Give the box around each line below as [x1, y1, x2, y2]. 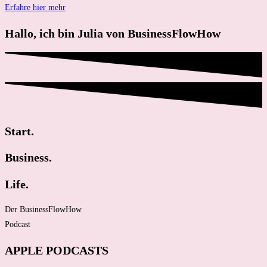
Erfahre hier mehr [5, 3, 66, 13]
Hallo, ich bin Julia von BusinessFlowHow [5, 26, 221, 40]
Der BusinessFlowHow [5, 205, 82, 215]
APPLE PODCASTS [5, 243, 108, 257]
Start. [5, 124, 34, 138]
